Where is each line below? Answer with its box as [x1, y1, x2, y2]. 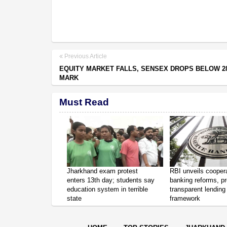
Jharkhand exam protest [67, 167, 138, 175]
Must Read [59, 96, 109, 107]
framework [170, 194, 201, 202]
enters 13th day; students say [67, 176, 155, 184]
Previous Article [63, 52, 107, 60]
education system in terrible [67, 185, 148, 193]
